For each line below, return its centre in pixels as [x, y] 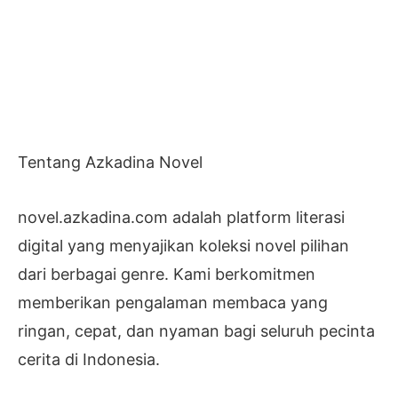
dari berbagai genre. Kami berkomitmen [167, 274]
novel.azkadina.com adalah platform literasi [181, 217]
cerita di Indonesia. [89, 359]
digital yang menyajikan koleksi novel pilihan [183, 246]
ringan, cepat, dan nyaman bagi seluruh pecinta [196, 331]
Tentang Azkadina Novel [110, 162]
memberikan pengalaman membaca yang [173, 302]
